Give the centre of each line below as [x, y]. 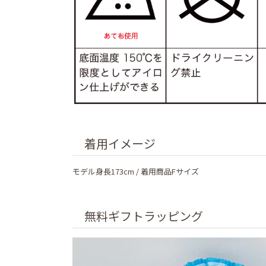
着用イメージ [120, 143]
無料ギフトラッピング [144, 216]
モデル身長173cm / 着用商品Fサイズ [136, 171]
